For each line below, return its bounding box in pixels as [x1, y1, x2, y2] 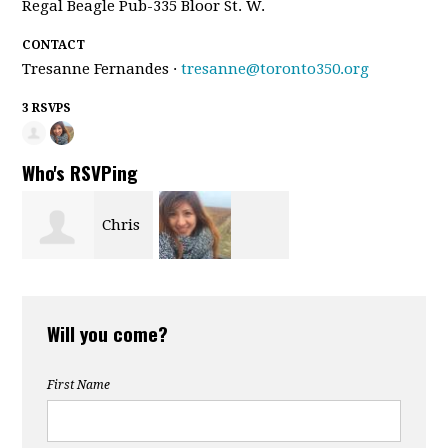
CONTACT [22, 38, 86, 52]
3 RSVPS [22, 101, 72, 115]
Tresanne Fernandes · [22, 60, 182, 78]
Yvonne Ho [168, 277, 248, 296]
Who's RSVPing [22, 157, 139, 186]
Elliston [32, 283, 89, 302]
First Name [47, 378, 111, 393]
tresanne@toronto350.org [181, 60, 370, 78]
